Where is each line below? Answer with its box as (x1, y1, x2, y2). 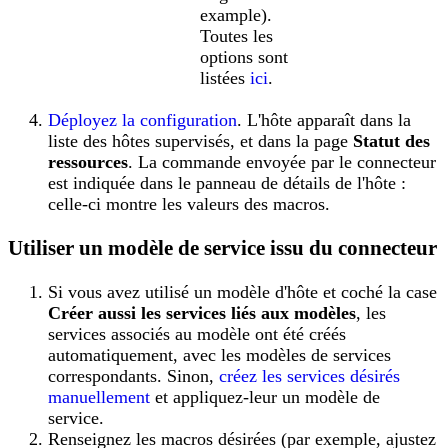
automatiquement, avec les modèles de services (48, 344, 391, 365)
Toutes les (200, 25, 273, 46)
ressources (48, 151, 128, 172)
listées (200, 67, 250, 88)
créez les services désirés (219, 365, 400, 386)
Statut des (353, 130, 430, 151)
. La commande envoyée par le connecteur (128, 151, 436, 172)
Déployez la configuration (48, 109, 237, 130)
